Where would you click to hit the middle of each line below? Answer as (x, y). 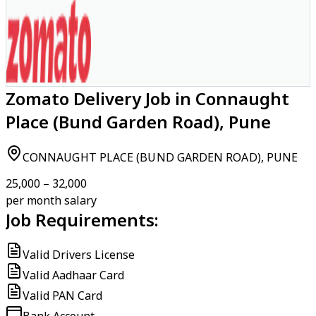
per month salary (51, 200)
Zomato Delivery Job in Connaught (147, 98)
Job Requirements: (82, 220)
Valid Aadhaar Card (73, 275)
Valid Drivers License (79, 255)
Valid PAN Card (62, 296)
